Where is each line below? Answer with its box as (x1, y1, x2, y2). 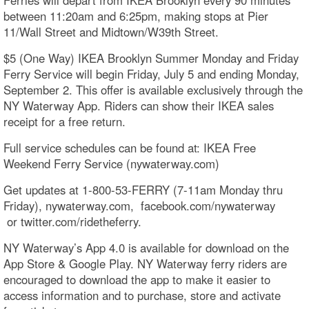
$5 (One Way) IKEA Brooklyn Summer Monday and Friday (3, 49, 299, 66)
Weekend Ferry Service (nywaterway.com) (3, 154, 219, 172)
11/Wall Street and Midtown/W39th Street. (3, 23, 219, 40)
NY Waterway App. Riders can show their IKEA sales (3, 97, 274, 114)
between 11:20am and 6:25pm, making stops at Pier (3, 7, 268, 24)
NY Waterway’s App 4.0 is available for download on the (3, 239, 289, 256)
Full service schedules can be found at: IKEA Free (3, 139, 256, 156)
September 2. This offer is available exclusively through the (3, 81, 303, 98)
